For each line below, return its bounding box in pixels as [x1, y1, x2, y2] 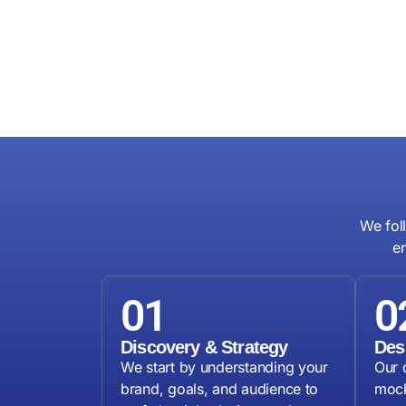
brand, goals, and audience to [121, 380, 319, 399]
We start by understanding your [121, 358, 328, 377]
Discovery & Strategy [121, 337, 288, 358]
